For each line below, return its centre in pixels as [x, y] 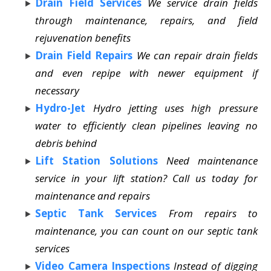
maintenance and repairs [93, 195]
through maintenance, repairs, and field [146, 20]
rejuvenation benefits [83, 38]
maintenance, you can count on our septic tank [146, 230]
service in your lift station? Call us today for [146, 178]
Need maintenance [212, 160]
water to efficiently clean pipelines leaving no [146, 125]
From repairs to [213, 213]
